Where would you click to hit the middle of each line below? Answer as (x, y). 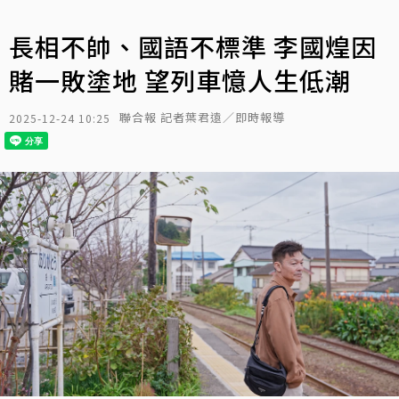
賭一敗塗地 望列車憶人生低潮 (180, 80)
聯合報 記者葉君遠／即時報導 (202, 117)
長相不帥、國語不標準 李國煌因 (193, 46)
